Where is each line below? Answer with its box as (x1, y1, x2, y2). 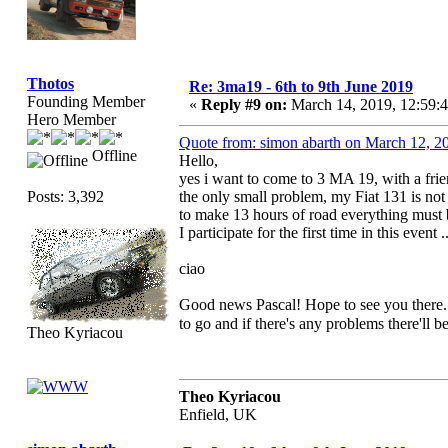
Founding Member (27, 93, 145, 110)
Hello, (179, 152, 218, 169)
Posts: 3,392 (27, 188, 104, 205)
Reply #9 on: (201, 96, 287, 113)
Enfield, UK (179, 406, 257, 423)
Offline (88, 147, 137, 164)
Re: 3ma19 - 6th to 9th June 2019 (189, 78, 413, 95)
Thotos (27, 75, 74, 92)
